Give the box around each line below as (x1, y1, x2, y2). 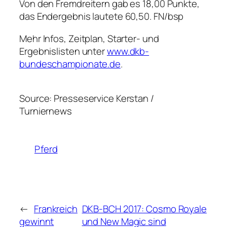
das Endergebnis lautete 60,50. (19, 10, 154, 23)
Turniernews (19, 104, 72, 118)
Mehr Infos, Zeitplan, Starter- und (19, 31, 159, 45)
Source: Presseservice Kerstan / (19, 92, 154, 105)
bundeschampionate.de (19, 57, 121, 70)
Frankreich (33, 202, 78, 215)
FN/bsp (153, 10, 184, 23)
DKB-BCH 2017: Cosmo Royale (82, 202, 207, 215)
